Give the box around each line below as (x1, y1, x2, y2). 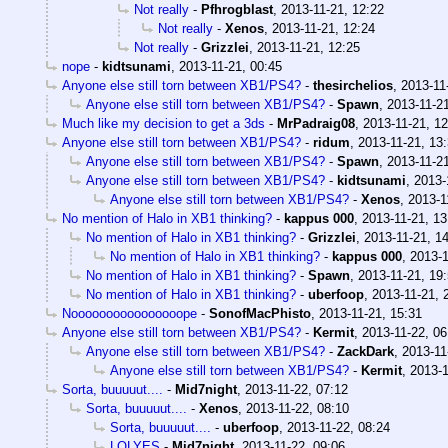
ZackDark (337, 343, 394, 359)
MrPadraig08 (277, 115, 355, 131)
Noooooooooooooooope (62, 305, 197, 321)
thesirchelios (313, 77, 393, 93)
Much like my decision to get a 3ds (62, 115, 265, 131)
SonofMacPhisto (209, 305, 311, 321)
